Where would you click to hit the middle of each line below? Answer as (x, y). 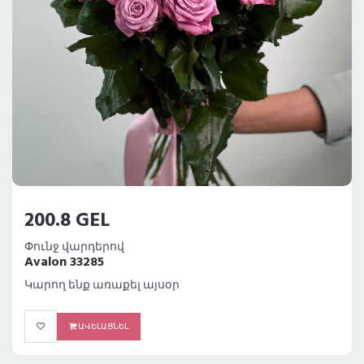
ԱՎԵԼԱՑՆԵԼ (102, 327)
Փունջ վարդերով (74, 248)
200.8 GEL (67, 221)
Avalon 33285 (64, 263)
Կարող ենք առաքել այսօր (102, 286)
